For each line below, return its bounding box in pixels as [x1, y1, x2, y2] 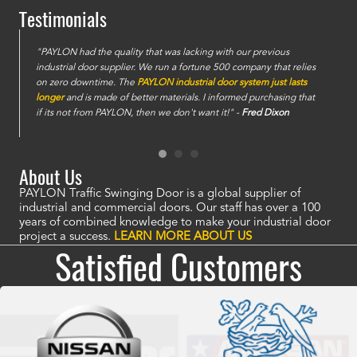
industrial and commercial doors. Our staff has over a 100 [19, 202, 320, 215]
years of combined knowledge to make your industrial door [19, 217, 331, 229]
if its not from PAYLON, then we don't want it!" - [36, 108, 241, 119]
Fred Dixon [241, 108, 292, 119]
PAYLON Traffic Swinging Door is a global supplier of [19, 188, 300, 201]
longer [36, 93, 64, 104]
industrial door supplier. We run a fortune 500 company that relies [36, 63, 316, 73]
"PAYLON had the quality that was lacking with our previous [36, 48, 289, 58]
